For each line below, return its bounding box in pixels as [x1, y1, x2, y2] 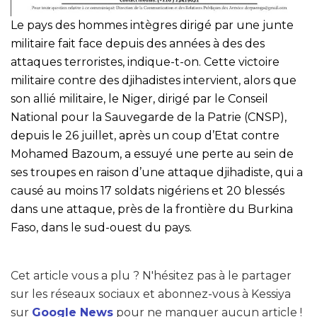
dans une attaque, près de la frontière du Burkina [11, 202, 293, 216]
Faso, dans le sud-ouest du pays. [11, 220, 192, 234]
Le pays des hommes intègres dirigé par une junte [11, 18, 294, 32]
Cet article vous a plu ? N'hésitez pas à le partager [11, 268, 292, 282]
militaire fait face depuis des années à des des [11, 36, 265, 50]
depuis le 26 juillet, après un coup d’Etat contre [11, 128, 279, 142]
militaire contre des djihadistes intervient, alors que [11, 73, 296, 87]
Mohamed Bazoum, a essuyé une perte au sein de [11, 146, 294, 161]
